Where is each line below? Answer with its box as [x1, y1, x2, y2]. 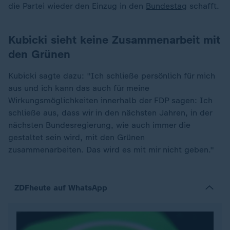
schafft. [187, 1, 219, 11]
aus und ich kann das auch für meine [8, 83, 149, 93]
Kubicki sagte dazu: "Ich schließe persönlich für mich [8, 71, 215, 81]
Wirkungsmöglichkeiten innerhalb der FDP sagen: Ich [8, 95, 213, 105]
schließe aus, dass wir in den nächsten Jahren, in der [8, 108, 212, 118]
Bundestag [146, 1, 187, 11]
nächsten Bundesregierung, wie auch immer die [8, 120, 190, 130]
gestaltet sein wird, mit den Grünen [8, 132, 145, 142]
